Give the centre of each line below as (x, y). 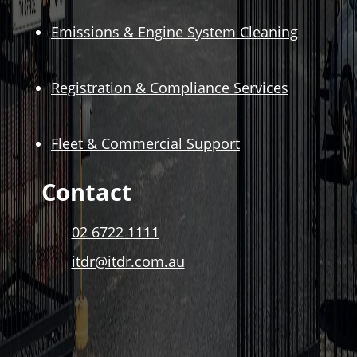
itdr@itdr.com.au (128, 262)
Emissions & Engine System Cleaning (175, 32)
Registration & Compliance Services (170, 88)
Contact (87, 192)
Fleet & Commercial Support (145, 144)
